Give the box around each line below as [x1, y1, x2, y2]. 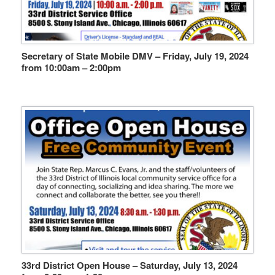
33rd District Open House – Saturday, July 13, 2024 [21, 258, 238, 273]
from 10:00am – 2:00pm [21, 60, 121, 74]
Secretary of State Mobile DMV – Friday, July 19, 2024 [21, 48, 249, 63]
